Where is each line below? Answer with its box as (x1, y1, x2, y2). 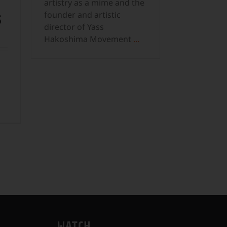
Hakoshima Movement (44, 33, 133, 45)
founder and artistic (44, 9, 121, 20)
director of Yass (44, 21, 104, 32)
